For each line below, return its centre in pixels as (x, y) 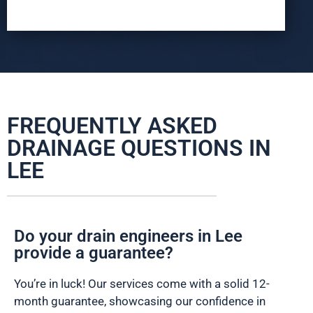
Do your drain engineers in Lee (128, 236)
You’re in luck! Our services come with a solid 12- (142, 284)
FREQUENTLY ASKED (112, 126)
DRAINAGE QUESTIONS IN (139, 148)
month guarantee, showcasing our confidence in (140, 301)
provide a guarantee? (94, 253)
